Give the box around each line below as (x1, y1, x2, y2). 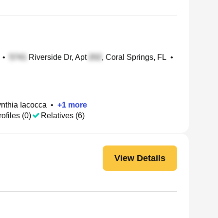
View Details (114, 153, 165, 163)
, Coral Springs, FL (102, 53, 166, 61)
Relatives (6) (41, 111, 85, 120)
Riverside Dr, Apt (27, 53, 89, 61)
